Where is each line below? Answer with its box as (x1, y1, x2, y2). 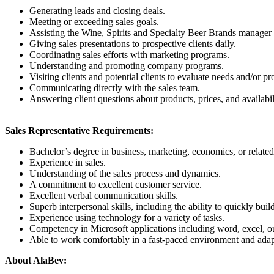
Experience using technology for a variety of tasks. (29, 212, 224, 223)
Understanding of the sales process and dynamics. (29, 168, 221, 179)
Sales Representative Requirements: (5, 125, 154, 136)
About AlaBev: (5, 254, 67, 265)
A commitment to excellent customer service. (29, 179, 202, 190)
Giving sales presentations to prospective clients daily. (29, 38, 236, 49)
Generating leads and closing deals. (29, 5, 165, 16)
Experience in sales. (29, 157, 106, 168)
